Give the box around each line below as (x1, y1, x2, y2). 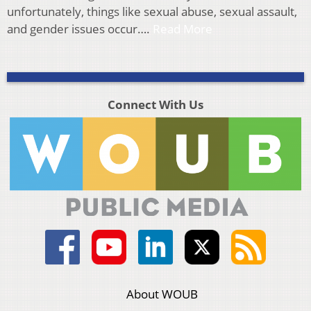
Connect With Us (107, 96, 203, 113)
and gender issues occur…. (7, 21, 153, 37)
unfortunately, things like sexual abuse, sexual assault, (7, 3, 297, 20)
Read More (153, 21, 212, 37)
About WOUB (126, 285, 199, 302)
